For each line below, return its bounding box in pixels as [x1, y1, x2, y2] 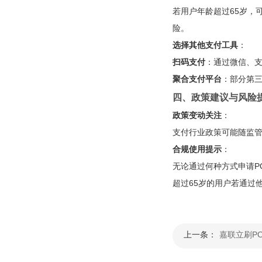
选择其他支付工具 [172, 40, 238, 50]
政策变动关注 [172, 110, 222, 120]
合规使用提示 [172, 144, 222, 154]
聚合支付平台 [172, 74, 222, 84]
